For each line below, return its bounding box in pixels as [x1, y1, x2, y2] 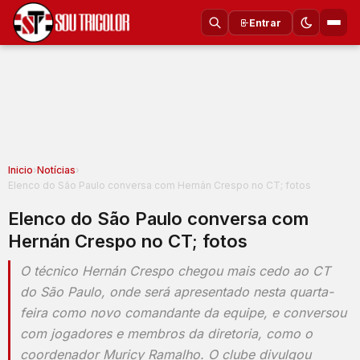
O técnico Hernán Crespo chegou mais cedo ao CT [20, 263, 330, 279]
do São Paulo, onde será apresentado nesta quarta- [20, 284, 333, 300]
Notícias [37, 164, 76, 176]
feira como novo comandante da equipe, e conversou [20, 305, 346, 321]
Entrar [249, 16, 281, 29]
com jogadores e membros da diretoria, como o [20, 325, 313, 342]
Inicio [8, 164, 33, 176]
